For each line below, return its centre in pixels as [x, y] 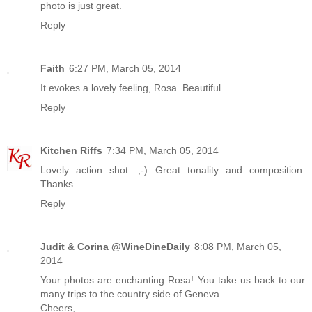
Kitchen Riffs [71, 150]
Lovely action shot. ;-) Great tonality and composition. [173, 170]
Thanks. [58, 184]
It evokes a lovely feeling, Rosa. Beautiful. [132, 87]
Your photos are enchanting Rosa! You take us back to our [173, 280]
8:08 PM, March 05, [238, 246]
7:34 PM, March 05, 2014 [163, 150]
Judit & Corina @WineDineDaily [115, 246]
